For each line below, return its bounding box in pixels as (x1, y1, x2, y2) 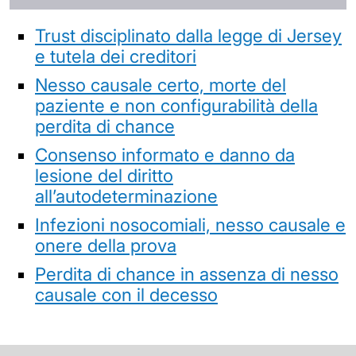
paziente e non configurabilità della (35, 95, 318, 117)
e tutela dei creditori (35, 45, 196, 68)
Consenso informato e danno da (35, 144, 295, 166)
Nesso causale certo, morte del (35, 74, 286, 96)
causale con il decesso (35, 284, 218, 306)
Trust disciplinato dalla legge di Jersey (35, 25, 342, 47)
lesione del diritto (35, 164, 173, 187)
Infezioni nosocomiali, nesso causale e (35, 214, 346, 236)
